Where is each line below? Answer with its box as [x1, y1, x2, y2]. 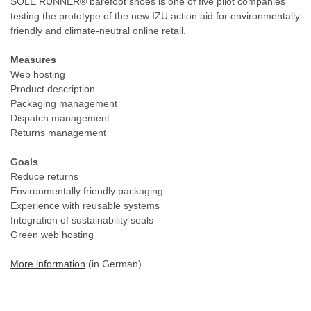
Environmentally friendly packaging [10, 185, 163, 196]
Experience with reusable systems [10, 199, 160, 211]
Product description [10, 83, 95, 94]
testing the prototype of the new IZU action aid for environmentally [10, 10, 300, 22]
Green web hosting [10, 228, 94, 240]
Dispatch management [10, 112, 110, 124]
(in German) [85, 258, 142, 269]
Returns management [10, 126, 106, 138]
